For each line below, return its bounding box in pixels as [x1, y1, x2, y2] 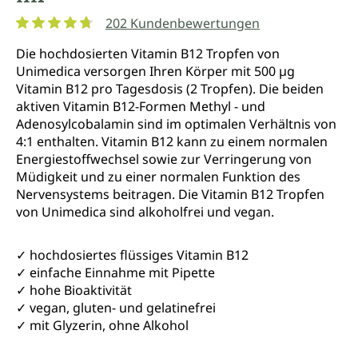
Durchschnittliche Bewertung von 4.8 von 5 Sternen [15, 30, 326, 49]
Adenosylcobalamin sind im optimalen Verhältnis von [16, 114, 336, 133]
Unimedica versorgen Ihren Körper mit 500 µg [16, 62, 295, 80]
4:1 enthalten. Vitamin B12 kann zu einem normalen [16, 132, 328, 150]
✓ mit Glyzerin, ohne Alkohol [16, 316, 189, 334]
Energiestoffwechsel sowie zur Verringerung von [16, 149, 312, 168]
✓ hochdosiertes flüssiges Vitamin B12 [16, 245, 249, 264]
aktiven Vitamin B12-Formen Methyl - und [16, 97, 265, 115]
